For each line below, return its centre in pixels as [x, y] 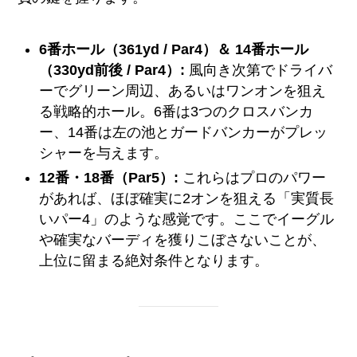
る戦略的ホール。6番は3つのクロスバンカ [177, 112]
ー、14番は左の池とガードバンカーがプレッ [184, 133]
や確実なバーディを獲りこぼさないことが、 [183, 239]
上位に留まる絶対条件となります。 [154, 260]
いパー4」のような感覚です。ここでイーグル [187, 219]
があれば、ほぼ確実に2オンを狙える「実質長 [187, 198]
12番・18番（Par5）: [109, 177]
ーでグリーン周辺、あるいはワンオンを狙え [183, 91]
